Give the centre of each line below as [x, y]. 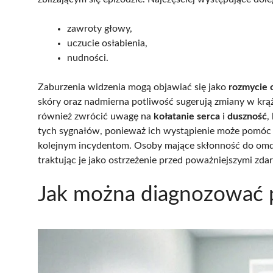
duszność [247, 116]
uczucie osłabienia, [107, 43]
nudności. [88, 58]
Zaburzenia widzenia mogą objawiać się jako [133, 87]
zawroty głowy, [100, 28]
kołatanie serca [187, 116]
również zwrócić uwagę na [96, 116]
